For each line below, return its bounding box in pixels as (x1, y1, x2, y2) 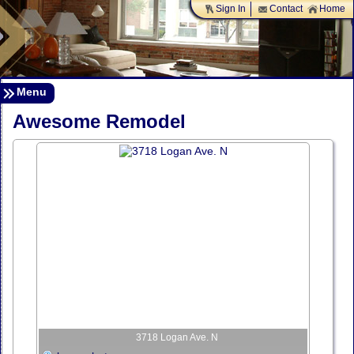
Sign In (216, 3, 246, 14)
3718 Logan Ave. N (136, 333, 218, 342)
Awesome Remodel (13, 111, 186, 132)
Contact (269, 3, 303, 14)
